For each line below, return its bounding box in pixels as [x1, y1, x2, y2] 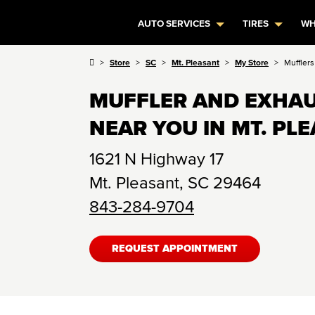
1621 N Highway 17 [89, 149, 224, 168]
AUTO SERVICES [138, 18, 211, 29]
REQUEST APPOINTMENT [112, 243, 238, 255]
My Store [235, 58, 269, 67]
